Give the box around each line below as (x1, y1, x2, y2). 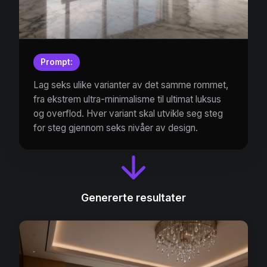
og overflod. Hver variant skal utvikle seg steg (33, 108, 223, 119)
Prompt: (41, 57, 73, 67)
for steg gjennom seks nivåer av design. (33, 122, 198, 133)
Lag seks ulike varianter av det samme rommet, (33, 79, 228, 91)
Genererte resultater (81, 191, 186, 204)
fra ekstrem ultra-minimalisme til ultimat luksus (33, 94, 221, 105)
